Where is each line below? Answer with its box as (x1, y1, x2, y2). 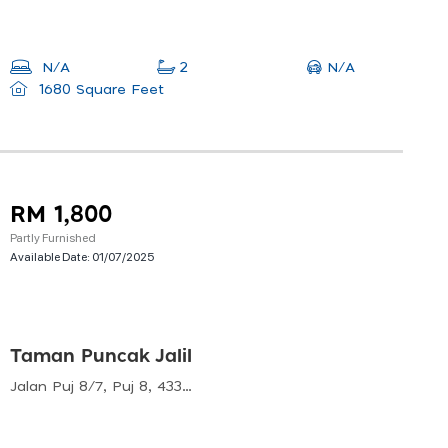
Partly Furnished (10, 229, 96, 246)
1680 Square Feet (33, 83, 164, 98)
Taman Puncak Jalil (10, 347, 192, 366)
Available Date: (10, 248, 92, 265)
